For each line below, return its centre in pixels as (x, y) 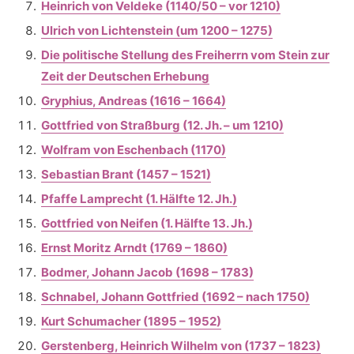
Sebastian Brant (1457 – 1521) (126, 174)
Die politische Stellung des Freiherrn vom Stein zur (185, 55)
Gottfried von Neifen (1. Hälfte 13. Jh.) (147, 223)
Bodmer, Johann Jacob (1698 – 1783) (147, 272)
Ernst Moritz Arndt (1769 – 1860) (134, 248)
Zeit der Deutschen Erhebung (125, 76)
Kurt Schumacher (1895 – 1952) (131, 321)
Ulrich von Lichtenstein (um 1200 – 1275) (157, 30)
